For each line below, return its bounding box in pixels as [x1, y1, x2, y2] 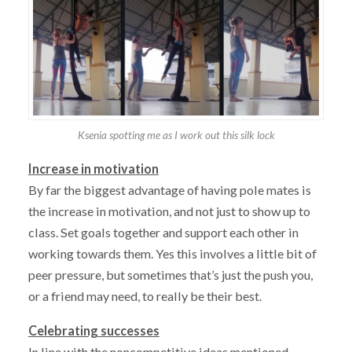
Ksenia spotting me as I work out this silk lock [77, 127, 275, 141]
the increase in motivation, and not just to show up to [27, 203, 310, 218]
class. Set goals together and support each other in [27, 224, 299, 240]
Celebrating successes [27, 323, 159, 339]
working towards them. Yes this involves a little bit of [27, 245, 317, 261]
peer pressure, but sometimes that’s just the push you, [27, 266, 313, 282]
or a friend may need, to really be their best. [27, 288, 262, 303]
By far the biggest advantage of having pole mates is [27, 181, 311, 197]
